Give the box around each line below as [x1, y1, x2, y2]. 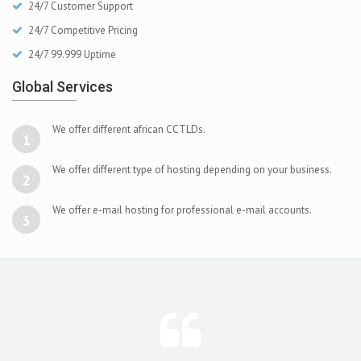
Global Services [12, 77, 113, 95]
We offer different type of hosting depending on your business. [52, 162, 332, 176]
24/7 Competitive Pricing [26, 23, 138, 37]
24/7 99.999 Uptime [26, 47, 116, 61]
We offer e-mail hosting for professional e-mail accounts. [52, 202, 312, 217]
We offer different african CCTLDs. [52, 122, 205, 136]
